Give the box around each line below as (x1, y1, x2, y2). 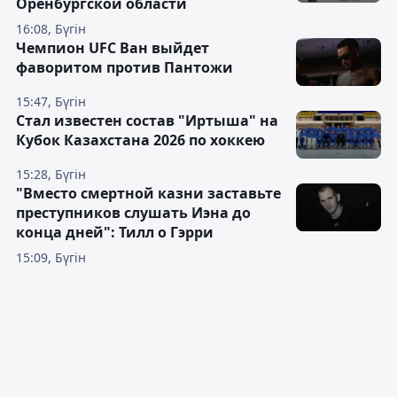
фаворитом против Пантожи (16, 58, 233, 78)
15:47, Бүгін (16, 93, 86, 111)
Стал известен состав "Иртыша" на (16, 111, 278, 131)
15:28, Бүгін (16, 166, 86, 183)
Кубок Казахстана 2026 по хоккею (16, 130, 265, 151)
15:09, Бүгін (16, 249, 86, 267)
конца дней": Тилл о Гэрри (16, 222, 214, 243)
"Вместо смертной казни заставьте (16, 183, 281, 204)
